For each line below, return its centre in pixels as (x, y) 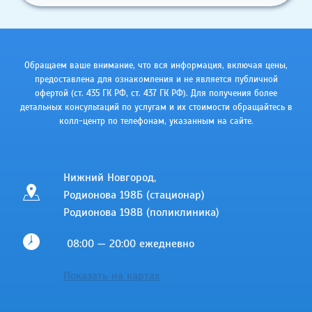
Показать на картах (111, 275)
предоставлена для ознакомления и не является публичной (156, 80)
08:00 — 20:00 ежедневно (129, 243)
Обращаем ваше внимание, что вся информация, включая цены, (156, 66)
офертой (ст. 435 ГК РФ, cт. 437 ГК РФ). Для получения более (156, 94)
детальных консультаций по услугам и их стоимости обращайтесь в (156, 108)
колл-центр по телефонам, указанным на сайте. (156, 122)
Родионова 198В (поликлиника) (141, 212)
